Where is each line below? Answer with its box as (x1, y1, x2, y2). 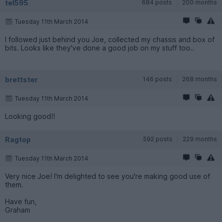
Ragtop (5, 135, 31, 144)
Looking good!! (5, 111, 55, 120)
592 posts (143, 135, 172, 143)
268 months (182, 75, 217, 83)
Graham (5, 205, 30, 214)
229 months (183, 135, 217, 143)
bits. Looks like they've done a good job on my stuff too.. (5, 43, 194, 52)
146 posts (143, 75, 172, 83)
